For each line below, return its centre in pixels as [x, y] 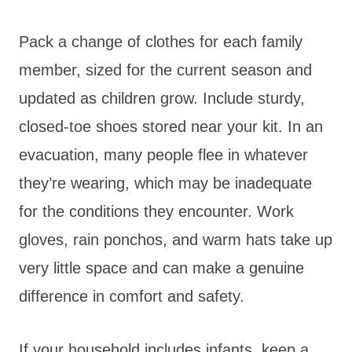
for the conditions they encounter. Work [156, 211]
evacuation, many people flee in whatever [163, 154]
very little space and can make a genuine [161, 268]
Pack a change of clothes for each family [161, 41]
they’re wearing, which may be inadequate [165, 183]
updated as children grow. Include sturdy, [162, 98]
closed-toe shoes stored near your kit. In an [171, 126]
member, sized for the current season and [165, 70]
